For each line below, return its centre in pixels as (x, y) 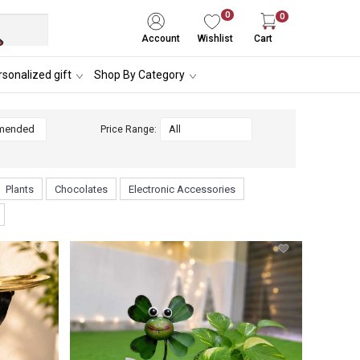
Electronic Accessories (182, 189)
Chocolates (81, 189)
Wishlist (215, 39)
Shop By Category (139, 74)
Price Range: (129, 129)
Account (161, 39)
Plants (20, 189)
